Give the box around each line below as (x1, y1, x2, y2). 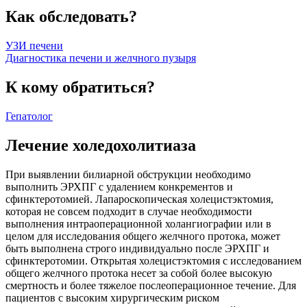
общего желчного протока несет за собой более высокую (5, 267, 272, 279)
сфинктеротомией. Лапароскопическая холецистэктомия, (5, 193, 273, 205)
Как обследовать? (5, 8, 137, 25)
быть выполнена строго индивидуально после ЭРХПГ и (5, 242, 269, 254)
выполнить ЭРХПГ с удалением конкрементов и (5, 180, 233, 193)
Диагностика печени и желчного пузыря (5, 51, 196, 64)
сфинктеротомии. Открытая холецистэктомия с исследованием (5, 254, 302, 267)
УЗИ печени (5, 39, 63, 51)
